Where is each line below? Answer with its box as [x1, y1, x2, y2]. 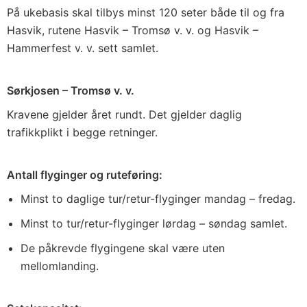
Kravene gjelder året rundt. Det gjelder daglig [7, 108, 242, 121]
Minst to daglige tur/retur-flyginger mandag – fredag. [21, 192, 295, 206]
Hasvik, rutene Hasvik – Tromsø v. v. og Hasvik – [7, 23, 258, 37]
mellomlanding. [21, 259, 99, 273]
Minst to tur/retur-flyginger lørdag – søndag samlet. [21, 217, 287, 230]
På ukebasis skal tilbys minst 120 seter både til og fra [7, 5, 284, 19]
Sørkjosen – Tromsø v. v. [7, 84, 134, 97]
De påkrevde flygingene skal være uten [21, 241, 225, 255]
